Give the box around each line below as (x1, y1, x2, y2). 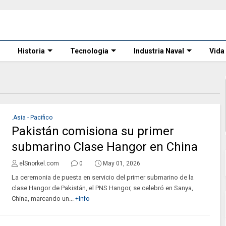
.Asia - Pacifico (11, 114, 52, 121)
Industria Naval (134, 47, 184, 55)
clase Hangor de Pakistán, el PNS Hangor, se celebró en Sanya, (11, 184, 193, 192)
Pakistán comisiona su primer (11, 124, 174, 138)
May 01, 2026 (102, 160, 140, 167)
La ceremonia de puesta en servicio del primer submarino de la (11, 174, 194, 182)
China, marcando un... (11, 195, 74, 203)
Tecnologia (70, 47, 108, 55)
